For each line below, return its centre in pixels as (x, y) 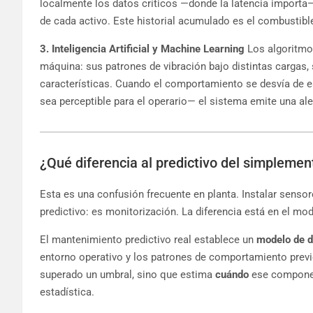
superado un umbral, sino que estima (128, 274)
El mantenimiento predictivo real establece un (148, 239)
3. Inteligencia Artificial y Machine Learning (142, 49)
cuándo (232, 274)
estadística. (67, 292)
